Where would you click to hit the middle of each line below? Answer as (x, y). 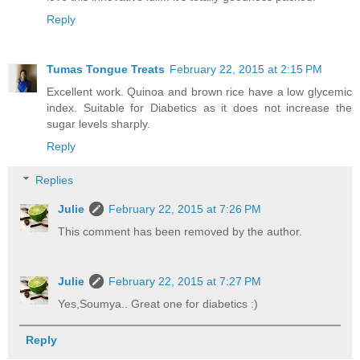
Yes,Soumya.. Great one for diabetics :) (158, 303)
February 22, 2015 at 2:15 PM (246, 70)
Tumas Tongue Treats (106, 70)
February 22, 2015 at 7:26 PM (185, 209)
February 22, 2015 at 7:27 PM (185, 281)
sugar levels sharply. (98, 124)
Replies (55, 180)
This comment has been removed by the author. (180, 231)
